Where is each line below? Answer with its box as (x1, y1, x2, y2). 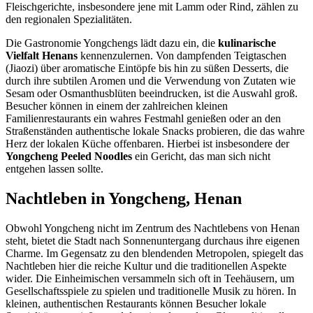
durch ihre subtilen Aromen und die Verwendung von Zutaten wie (6, 74, 296, 87)
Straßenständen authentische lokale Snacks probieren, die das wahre (6, 124, 305, 137)
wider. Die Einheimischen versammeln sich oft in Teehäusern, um (6, 272, 294, 284)
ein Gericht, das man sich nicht (132, 150, 270, 162)
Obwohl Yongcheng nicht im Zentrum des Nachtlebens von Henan (6, 221, 300, 234)
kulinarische (218, 36, 276, 49)
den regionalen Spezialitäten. (6, 13, 132, 25)
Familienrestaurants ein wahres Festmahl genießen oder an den (6, 112, 281, 124)
